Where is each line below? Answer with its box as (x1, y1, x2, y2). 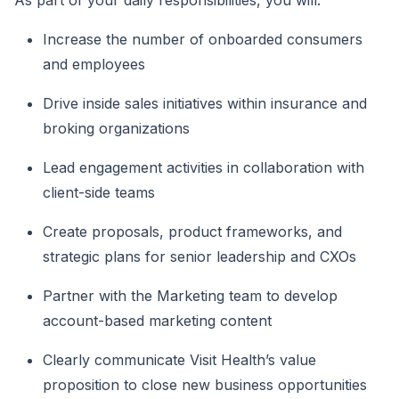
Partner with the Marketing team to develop (43, 287, 338, 305)
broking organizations (43, 119, 190, 138)
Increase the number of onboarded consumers (43, 30, 362, 49)
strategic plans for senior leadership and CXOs (43, 248, 356, 266)
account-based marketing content (43, 312, 272, 330)
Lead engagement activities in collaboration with (43, 159, 364, 177)
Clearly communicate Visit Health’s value (43, 351, 316, 370)
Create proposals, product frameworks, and (43, 223, 342, 241)
